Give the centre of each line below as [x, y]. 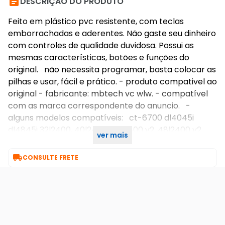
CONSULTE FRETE [50, 157]
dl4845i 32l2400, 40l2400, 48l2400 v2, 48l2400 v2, [105, 130]
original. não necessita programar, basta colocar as [112, 70]
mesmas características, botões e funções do [99, 58]
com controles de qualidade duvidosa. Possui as [101, 45]
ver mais [113, 135]
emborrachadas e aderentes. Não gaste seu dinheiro [112, 33]
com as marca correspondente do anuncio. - [99, 106]
